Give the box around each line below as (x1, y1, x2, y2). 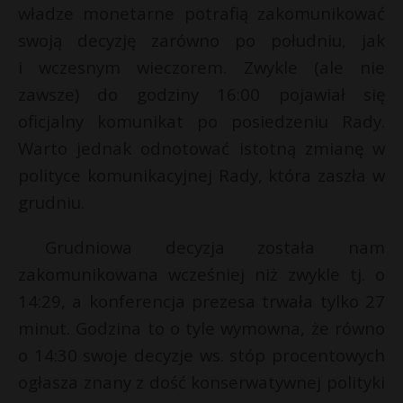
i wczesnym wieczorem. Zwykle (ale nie (18, 56, 385, 79)
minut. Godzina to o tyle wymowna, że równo (18, 317, 385, 340)
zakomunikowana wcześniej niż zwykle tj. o (18, 263, 385, 286)
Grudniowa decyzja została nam (45, 236, 385, 259)
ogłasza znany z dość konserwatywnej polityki (18, 371, 385, 394)
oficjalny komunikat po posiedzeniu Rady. (18, 110, 385, 133)
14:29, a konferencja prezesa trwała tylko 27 (18, 290, 385, 313)
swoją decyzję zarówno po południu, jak (18, 29, 385, 52)
